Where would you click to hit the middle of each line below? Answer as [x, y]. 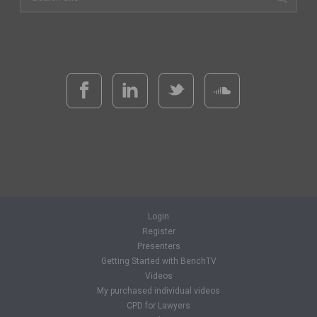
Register [158, 231]
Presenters [158, 246]
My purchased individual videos [158, 291]
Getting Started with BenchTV [158, 261]
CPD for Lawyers [158, 306]
